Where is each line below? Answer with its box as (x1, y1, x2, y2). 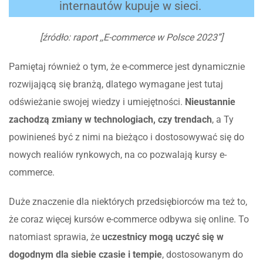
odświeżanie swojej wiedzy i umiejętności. (9, 96, 183, 107)
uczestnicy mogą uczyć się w (102, 231, 224, 242)
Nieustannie (183, 96, 235, 107)
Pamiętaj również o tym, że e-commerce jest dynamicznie (9, 60, 245, 72)
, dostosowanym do (162, 248, 243, 260)
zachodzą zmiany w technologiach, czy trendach (9, 113, 212, 125)
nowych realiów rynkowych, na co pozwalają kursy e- (9, 149, 227, 160)
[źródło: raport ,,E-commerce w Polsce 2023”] (40, 31, 223, 43)
